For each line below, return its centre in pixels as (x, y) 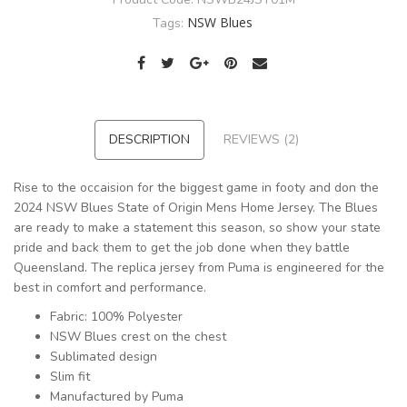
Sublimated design (104, 357)
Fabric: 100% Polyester (116, 317)
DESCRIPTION (149, 140)
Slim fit (70, 377)
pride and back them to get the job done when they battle (182, 248)
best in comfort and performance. (110, 288)
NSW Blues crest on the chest (138, 337)
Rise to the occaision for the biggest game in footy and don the (196, 188)
